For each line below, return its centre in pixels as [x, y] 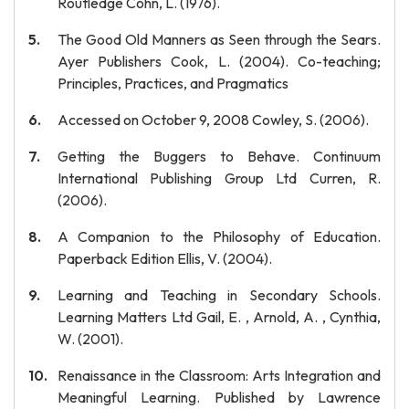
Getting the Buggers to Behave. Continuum [219, 156]
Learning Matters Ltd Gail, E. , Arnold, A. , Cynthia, [219, 317]
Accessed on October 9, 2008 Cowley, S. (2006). [213, 120]
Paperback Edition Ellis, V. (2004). [165, 258]
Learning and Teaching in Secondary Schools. [219, 295]
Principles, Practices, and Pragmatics [173, 83]
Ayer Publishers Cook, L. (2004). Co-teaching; [219, 61]
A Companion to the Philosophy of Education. [219, 236]
